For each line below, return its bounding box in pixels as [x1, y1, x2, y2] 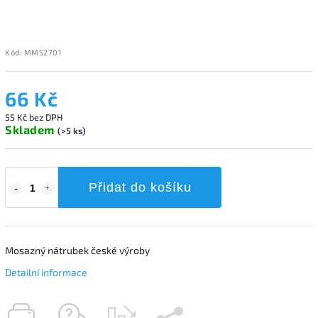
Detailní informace [5, 265, 87, 278]
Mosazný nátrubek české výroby [5, 243, 150, 256]
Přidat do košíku [88, 180, 192, 194]
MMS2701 [23, 47, 61, 57]
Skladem [5, 122, 57, 136]
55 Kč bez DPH [5, 111, 62, 123]
